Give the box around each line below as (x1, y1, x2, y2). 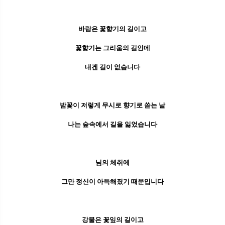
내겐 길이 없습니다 (85, 63, 140, 71)
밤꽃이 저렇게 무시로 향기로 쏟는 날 (60, 101, 165, 109)
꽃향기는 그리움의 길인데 (75, 44, 150, 52)
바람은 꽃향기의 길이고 (78, 25, 147, 33)
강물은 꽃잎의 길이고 (81, 216, 144, 224)
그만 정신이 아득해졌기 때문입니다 (61, 178, 164, 186)
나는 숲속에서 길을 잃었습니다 (68, 121, 157, 129)
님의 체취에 (95, 159, 130, 167)
